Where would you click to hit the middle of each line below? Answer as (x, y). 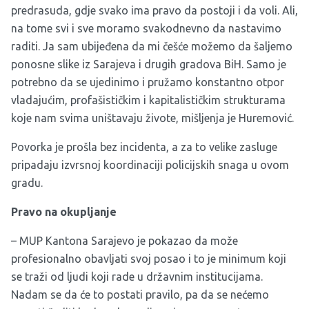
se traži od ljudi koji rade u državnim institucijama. (137, 277)
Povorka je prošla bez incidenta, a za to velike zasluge (144, 147)
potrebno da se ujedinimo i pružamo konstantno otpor (148, 82)
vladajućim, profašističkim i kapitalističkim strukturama (148, 100)
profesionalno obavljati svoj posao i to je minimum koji (149, 259)
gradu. (27, 183)
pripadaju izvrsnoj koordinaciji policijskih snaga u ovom (150, 165)
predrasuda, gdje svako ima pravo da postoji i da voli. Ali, (154, 11)
